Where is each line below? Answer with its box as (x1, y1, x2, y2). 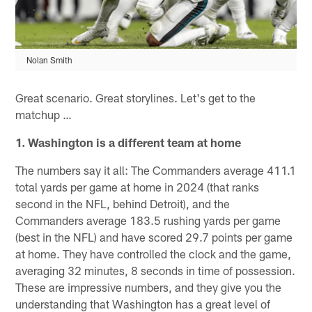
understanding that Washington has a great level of (15, 296, 271, 311)
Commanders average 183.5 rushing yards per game (15, 212, 281, 227)
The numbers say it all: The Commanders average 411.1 (15, 162, 297, 177)
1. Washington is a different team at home (15, 134, 242, 149)
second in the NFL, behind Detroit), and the (15, 196, 231, 210)
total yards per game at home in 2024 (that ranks (15, 179, 260, 194)
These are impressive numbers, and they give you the (15, 279, 282, 294)
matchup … (15, 107, 72, 121)
